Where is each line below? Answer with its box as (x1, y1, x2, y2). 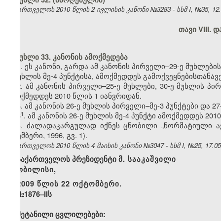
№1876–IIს (16, 189, 52, 200)
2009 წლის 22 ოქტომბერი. (17, 179, 122, 189)
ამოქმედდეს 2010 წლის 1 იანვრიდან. (7, 90, 142, 101)
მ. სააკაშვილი (118, 154, 177, 165)
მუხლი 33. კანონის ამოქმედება (7, 52, 128, 63)
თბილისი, (16, 164, 56, 175)
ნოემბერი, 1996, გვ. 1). (7, 130, 87, 141)
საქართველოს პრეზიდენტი (17, 154, 119, 165)
